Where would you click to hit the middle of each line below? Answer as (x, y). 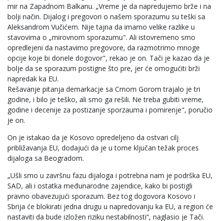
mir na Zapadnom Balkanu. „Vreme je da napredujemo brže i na (109, 6)
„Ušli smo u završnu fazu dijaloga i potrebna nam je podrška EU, (110, 176)
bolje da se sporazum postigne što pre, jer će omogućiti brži (104, 69)
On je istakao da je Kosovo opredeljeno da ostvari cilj (93, 138)
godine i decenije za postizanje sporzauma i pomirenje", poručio (110, 110)
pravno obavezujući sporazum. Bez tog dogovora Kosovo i (101, 196)
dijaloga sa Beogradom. (46, 158)
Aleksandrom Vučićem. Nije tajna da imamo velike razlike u (101, 27)
